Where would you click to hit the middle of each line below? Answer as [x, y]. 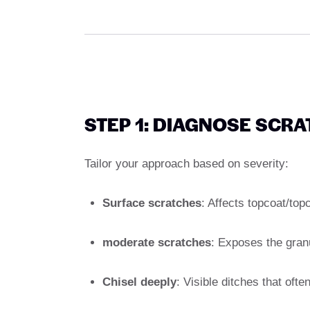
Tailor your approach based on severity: [186, 163]
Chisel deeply [139, 282]
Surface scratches [152, 203]
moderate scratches [156, 242]
